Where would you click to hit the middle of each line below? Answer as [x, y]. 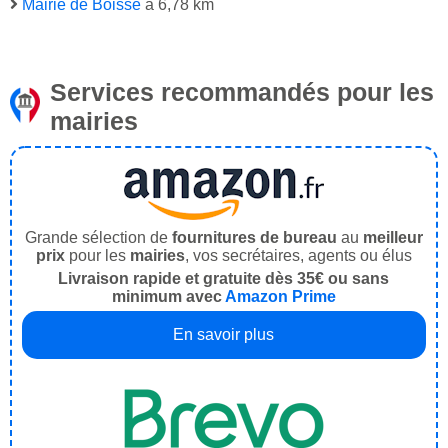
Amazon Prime [280, 297]
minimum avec [168, 297]
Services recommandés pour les [242, 92]
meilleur [393, 238]
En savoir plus [224, 335]
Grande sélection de [98, 238]
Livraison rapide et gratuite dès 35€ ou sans [224, 279]
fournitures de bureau [254, 238]
